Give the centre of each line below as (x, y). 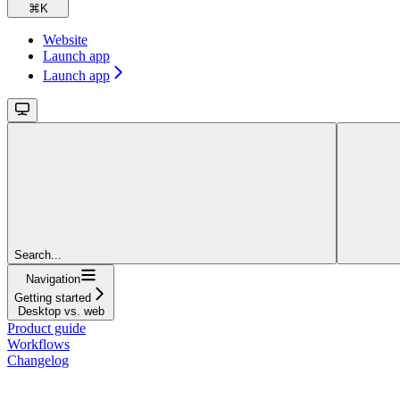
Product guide (46, 328)
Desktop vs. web (61, 311)
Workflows (38, 344)
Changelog (38, 360)
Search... (38, 254)
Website (65, 39)
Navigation (53, 279)
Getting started (53, 297)
